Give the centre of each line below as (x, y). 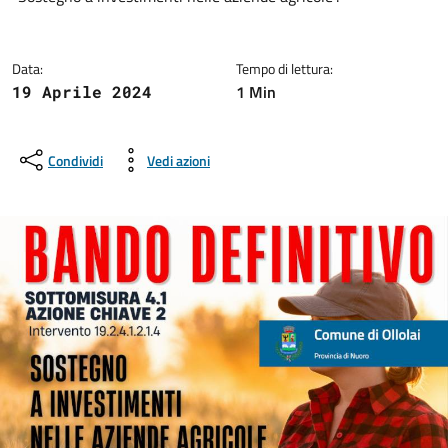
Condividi (75, 160)
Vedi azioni (178, 160)
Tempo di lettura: (284, 68)
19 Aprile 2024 (82, 91)
